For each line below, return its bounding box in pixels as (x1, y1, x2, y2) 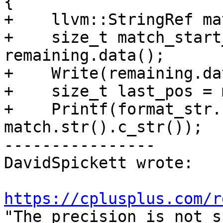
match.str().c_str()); (4, 118, 203, 136)
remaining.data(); (4, 46, 165, 65)
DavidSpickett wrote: (4, 154, 193, 172)
